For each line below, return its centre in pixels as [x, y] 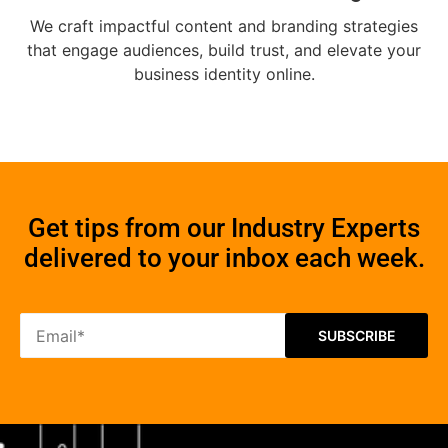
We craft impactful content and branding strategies [224, 26]
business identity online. [224, 74]
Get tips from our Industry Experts [224, 228]
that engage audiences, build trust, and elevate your [224, 50]
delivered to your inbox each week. [224, 258]
